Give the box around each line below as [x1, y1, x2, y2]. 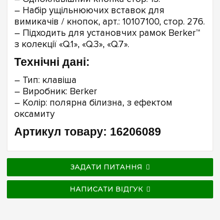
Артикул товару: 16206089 [14, 125, 161, 138]
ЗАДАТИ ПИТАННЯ [70, 163, 142, 172]
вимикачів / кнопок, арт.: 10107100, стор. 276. [14, 16, 205, 27]
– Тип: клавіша [14, 74, 77, 86]
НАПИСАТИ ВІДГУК [70, 185, 143, 194]
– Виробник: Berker [14, 85, 97, 97]
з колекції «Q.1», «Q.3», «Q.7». [14, 38, 129, 50]
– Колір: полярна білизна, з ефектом [14, 97, 172, 109]
